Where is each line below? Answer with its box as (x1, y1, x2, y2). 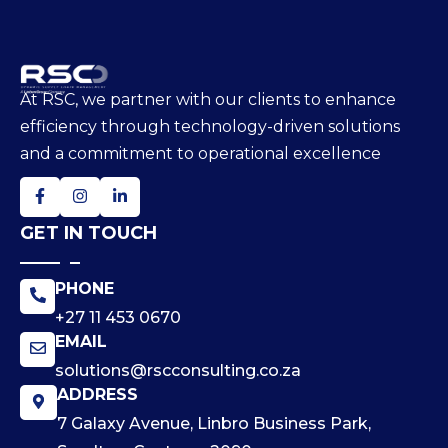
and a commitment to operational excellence (20, 143, 381, 163)
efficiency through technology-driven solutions (20, 116, 400, 136)
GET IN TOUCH (20, 221, 157, 244)
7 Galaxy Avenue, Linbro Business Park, (57, 413, 371, 433)
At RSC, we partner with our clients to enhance (20, 89, 396, 109)
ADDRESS (57, 384, 138, 404)
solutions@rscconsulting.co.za (55, 360, 301, 380)
